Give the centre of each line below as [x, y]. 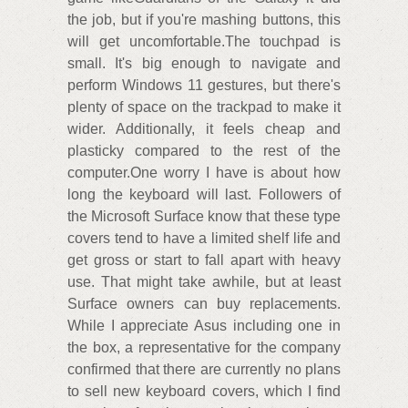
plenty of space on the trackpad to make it [204, 107]
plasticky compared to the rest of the [204, 151]
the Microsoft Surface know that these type [204, 217]
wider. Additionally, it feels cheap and [204, 129]
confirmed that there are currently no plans [204, 370]
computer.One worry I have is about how [204, 173]
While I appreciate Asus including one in [204, 326]
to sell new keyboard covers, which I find [204, 392]
